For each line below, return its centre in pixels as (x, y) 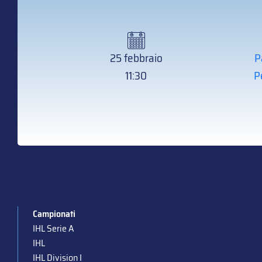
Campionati (54, 214)
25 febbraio (136, 58)
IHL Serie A (53, 228)
